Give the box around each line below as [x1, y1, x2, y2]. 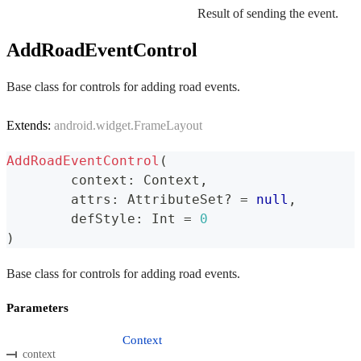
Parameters [6, 301, 68, 314]
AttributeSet [119, 191, 224, 207]
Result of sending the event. [197, 6, 338, 21]
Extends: [6, 118, 54, 132]
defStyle [71, 210, 135, 226]
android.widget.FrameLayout [54, 118, 202, 132]
